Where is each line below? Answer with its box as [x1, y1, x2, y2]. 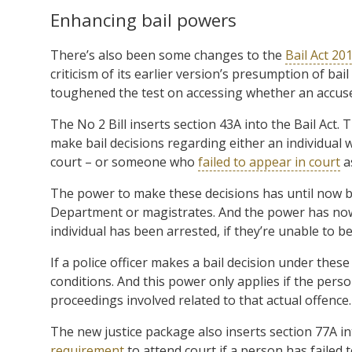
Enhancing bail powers [50, 7, 236, 32]
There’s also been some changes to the [50, 46, 285, 64]
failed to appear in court [198, 152, 340, 170]
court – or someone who [50, 152, 198, 170]
